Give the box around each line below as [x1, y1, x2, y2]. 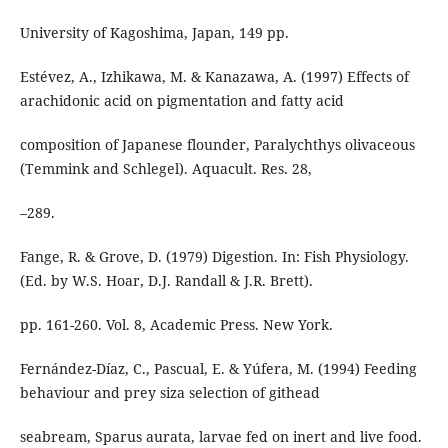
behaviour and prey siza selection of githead [19, 382, 320, 402]
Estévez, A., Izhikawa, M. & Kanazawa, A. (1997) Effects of [19, 66, 409, 86]
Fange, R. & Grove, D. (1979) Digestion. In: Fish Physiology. [19, 246, 409, 266]
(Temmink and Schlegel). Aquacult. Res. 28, [19, 158, 312, 178]
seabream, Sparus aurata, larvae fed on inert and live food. [19, 426, 422, 446]
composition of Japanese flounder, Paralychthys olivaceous [19, 134, 415, 154]
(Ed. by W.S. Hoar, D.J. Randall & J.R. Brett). [19, 270, 313, 290]
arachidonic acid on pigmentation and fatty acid [19, 90, 344, 110]
